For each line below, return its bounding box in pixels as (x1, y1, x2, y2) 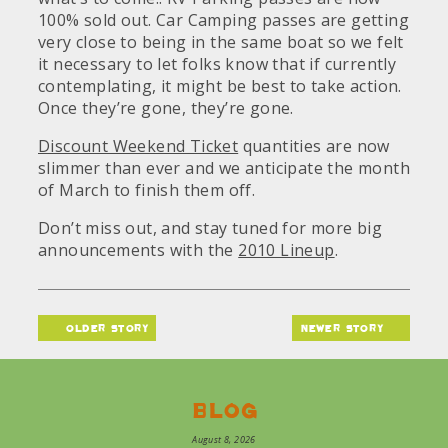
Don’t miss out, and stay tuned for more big (38, 217, 383, 239)
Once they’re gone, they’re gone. (38, 97, 294, 119)
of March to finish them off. (38, 179, 256, 201)
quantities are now (238, 135, 390, 157)
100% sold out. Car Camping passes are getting (38, 9, 409, 31)
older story (61, 322, 148, 334)
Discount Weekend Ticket (38, 135, 239, 157)
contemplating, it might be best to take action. (38, 75, 402, 97)
